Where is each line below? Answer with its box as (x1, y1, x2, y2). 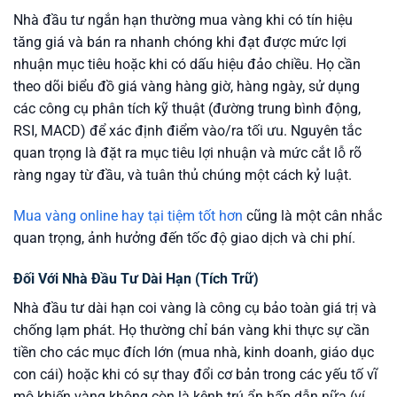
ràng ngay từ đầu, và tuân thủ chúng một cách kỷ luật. (13, 167, 352, 184)
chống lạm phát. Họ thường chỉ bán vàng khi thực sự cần (13, 321, 370, 339)
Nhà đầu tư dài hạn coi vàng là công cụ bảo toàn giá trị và (13, 299, 377, 316)
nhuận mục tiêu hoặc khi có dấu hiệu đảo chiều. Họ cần (13, 56, 361, 74)
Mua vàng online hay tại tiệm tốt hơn (13, 207, 243, 225)
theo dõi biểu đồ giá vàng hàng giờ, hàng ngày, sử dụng (13, 78, 360, 96)
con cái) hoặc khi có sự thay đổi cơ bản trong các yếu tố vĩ (13, 365, 378, 383)
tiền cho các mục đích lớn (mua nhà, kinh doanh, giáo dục (13, 343, 374, 361)
